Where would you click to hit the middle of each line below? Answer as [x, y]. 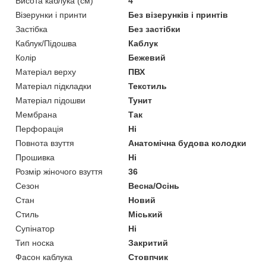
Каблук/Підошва [46, 44]
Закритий [148, 243]
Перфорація [39, 129]
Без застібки [155, 29]
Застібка [31, 29]
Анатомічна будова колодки [188, 143]
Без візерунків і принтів [178, 15]
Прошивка [35, 158]
